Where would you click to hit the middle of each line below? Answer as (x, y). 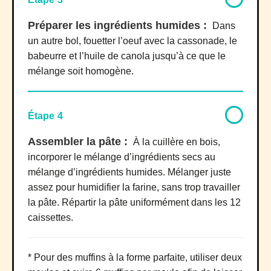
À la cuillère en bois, (177, 142)
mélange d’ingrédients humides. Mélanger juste (129, 172)
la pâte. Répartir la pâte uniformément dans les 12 (134, 203)
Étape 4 (45, 116)
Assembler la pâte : (79, 142)
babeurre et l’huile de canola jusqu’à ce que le (127, 56)
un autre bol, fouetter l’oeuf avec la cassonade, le (132, 41)
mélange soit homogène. (81, 71)
